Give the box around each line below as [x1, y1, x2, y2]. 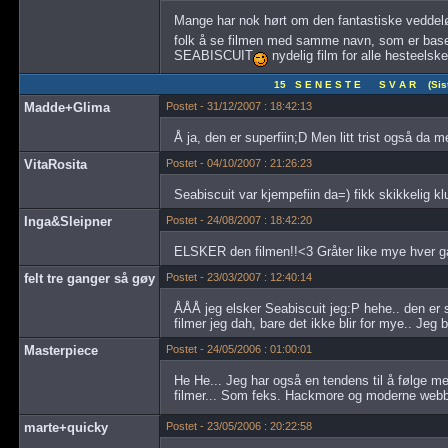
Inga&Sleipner [24, 214, 112, 229]
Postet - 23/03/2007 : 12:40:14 [166, 271, 313, 283]
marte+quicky [24, 420, 108, 435]
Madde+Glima [24, 100, 110, 115]
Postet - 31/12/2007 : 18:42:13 [166, 100, 313, 112]
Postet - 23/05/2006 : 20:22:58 [166, 420, 313, 432]
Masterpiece [24, 343, 98, 358]
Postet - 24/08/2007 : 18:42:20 [166, 214, 313, 226]
